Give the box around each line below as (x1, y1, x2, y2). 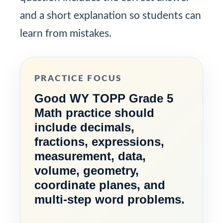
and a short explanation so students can (20, 10, 201, 21)
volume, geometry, (34, 163, 139, 177)
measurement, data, (34, 149, 146, 163)
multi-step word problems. (34, 192, 185, 206)
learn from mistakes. (20, 28, 111, 39)
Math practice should (34, 106, 154, 119)
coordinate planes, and (34, 178, 165, 192)
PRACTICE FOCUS (34, 74, 122, 83)
